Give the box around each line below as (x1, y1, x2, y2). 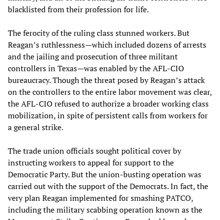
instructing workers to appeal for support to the (8, 157, 174, 168)
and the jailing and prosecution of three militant (8, 51, 178, 62)
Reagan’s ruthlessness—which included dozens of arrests (8, 39, 206, 50)
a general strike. (8, 121, 63, 133)
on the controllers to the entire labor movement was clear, (8, 86, 212, 97)
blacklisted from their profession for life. (8, 3, 149, 15)
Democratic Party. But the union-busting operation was (8, 168, 201, 180)
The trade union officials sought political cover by (8, 145, 181, 156)
